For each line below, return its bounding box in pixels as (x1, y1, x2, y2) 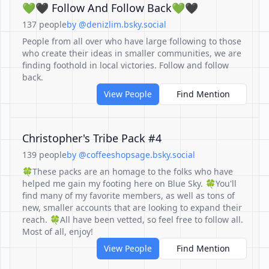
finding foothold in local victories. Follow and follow (22, 59, 229, 71)
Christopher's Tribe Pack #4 (22, 131, 162, 145)
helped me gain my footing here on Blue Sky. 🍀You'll (22, 178, 237, 189)
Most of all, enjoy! (22, 226, 93, 237)
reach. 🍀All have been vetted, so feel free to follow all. (22, 214, 243, 225)
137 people (22, 19, 67, 30)
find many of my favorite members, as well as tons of (22, 190, 235, 201)
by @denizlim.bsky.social (67, 19, 166, 30)
